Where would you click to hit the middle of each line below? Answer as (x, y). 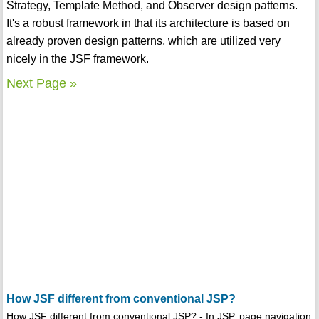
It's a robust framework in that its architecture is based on (148, 23)
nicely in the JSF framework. (77, 59)
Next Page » (41, 84)
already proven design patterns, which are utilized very (143, 41)
